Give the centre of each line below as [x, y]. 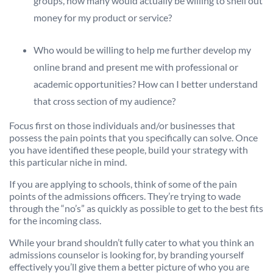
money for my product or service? [103, 17]
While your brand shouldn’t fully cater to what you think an [132, 242]
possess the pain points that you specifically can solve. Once [133, 137]
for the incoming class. [55, 220]
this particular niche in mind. [68, 161]
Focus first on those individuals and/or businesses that [122, 125]
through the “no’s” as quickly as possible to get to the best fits [136, 208]
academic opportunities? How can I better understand [146, 83]
